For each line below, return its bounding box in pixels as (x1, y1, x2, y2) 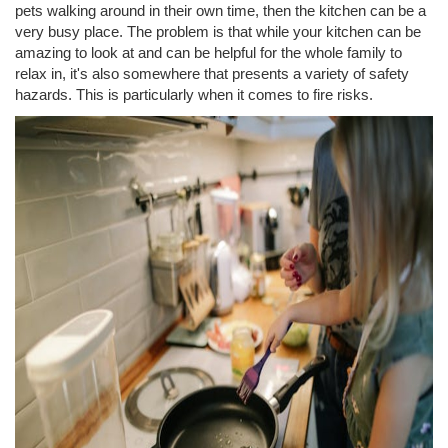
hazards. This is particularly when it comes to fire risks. (15, 87, 377, 103)
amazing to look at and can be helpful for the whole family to (15, 45, 402, 61)
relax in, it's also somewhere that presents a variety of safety (15, 66, 409, 82)
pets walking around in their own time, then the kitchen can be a (15, 3, 426, 19)
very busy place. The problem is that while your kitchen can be (15, 24, 421, 40)
